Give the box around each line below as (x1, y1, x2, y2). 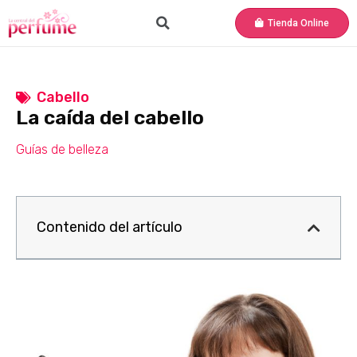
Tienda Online (267, 18, 329, 29)
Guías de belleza (16, 142, 108, 157)
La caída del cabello (16, 106, 204, 129)
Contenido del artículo (37, 218, 182, 236)
